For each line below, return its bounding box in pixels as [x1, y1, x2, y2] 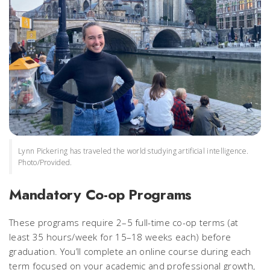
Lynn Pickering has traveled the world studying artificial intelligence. [18, 145, 249, 156]
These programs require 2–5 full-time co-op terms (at [9, 216, 239, 228]
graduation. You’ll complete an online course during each [9, 245, 251, 257]
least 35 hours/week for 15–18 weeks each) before [9, 230, 231, 243]
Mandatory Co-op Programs [9, 183, 192, 205]
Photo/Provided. [18, 157, 72, 168]
